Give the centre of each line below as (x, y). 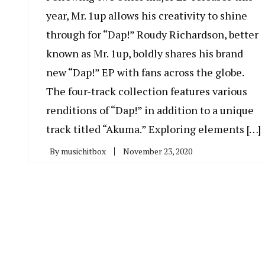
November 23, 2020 (158, 151)
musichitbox (83, 151)
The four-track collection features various (147, 91)
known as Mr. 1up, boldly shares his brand (145, 53)
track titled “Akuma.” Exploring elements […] (153, 129)
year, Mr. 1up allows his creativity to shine (147, 15)
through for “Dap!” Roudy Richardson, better (152, 34)
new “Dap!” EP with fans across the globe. (145, 72)
